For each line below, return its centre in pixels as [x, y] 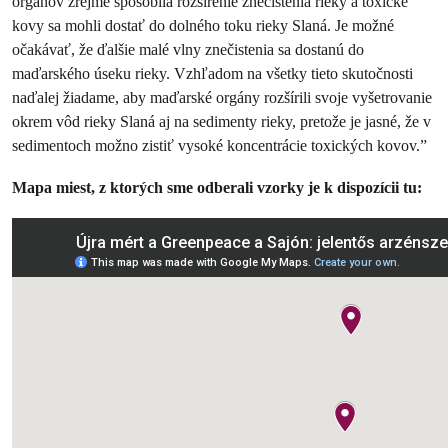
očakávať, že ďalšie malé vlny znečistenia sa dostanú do [188, 49]
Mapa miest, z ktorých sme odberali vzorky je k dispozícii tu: [217, 187]
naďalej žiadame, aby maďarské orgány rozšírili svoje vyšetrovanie [222, 97]
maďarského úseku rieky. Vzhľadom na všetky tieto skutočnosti [212, 73]
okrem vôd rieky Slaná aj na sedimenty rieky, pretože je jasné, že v [221, 121]
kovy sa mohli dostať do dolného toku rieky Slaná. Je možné [203, 25]
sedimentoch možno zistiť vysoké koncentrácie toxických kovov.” [219, 145]
